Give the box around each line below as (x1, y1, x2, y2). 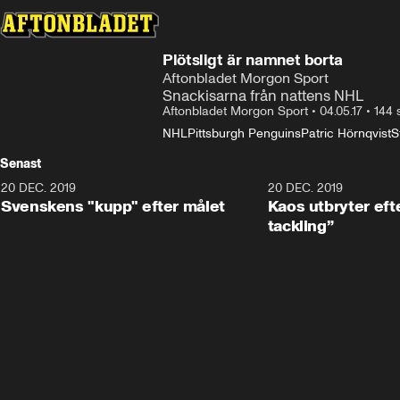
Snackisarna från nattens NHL (162, 87, 363, 104)
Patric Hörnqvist (301, 126, 391, 141)
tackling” (267, 216, 334, 236)
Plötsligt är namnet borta (162, 50, 343, 70)
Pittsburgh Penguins (187, 126, 301, 141)
